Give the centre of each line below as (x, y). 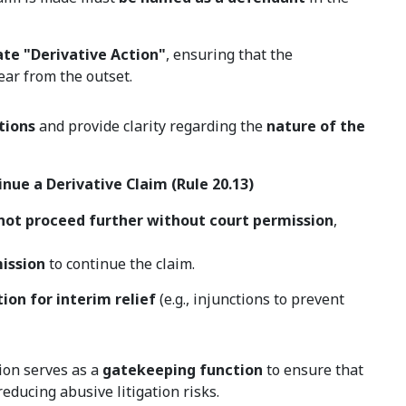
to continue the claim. (121, 264)
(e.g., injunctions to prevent (251, 300)
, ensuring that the (230, 55)
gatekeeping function (183, 370)
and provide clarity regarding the (151, 126)
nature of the (316, 126)
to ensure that (314, 370)
